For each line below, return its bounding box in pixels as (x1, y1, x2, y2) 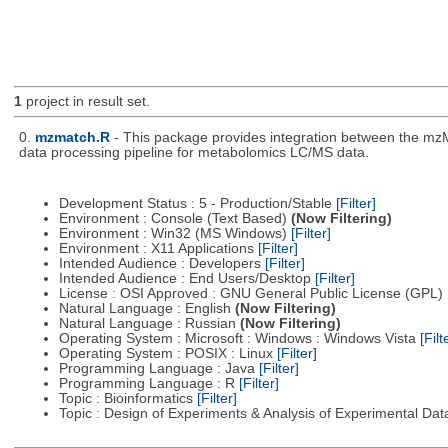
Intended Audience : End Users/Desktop (58, 271, 315, 287)
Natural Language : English (58, 301, 235, 317)
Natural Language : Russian (58, 316, 240, 332)
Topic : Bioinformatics (58, 391, 197, 407)
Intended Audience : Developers (58, 256, 265, 272)
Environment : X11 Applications (58, 241, 258, 257)
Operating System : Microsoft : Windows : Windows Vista (58, 331, 420, 347)
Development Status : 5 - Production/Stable (58, 196, 336, 212)
